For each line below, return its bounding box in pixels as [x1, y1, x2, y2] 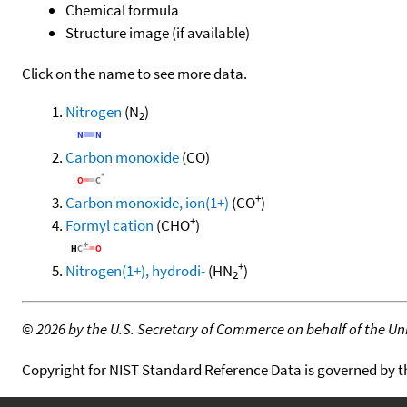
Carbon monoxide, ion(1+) [65, 192, 229, 213]
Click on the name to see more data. [22, 63, 247, 84]
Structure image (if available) [65, 22, 250, 43]
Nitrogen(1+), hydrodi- [65, 260, 205, 281]
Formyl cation [65, 214, 154, 235]
